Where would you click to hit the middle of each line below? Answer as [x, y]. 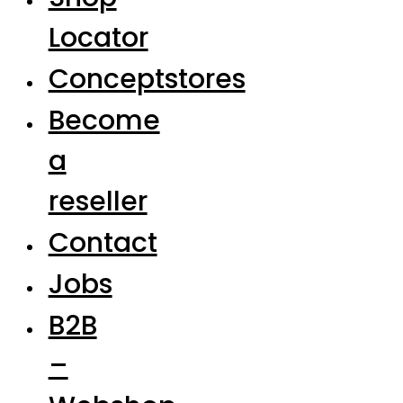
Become [104, 120]
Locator [98, 37]
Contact [103, 243]
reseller [98, 201]
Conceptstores [147, 79]
